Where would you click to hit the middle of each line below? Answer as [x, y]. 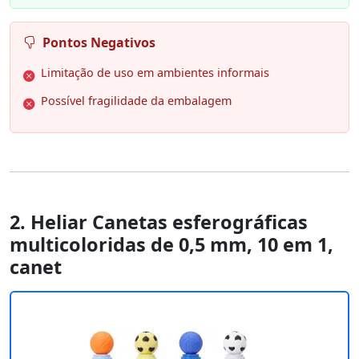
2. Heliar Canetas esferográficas [159, 222]
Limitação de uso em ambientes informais [155, 73]
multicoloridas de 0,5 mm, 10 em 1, [171, 245]
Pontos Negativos [99, 43]
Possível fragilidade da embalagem [136, 101]
